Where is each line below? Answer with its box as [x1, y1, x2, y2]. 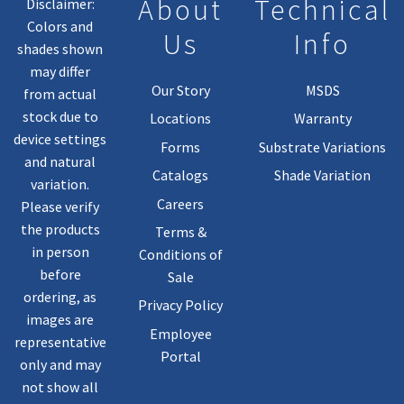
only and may [19, 354, 101, 373]
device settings [14, 129, 107, 148]
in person [31, 242, 89, 261]
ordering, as [23, 287, 97, 306]
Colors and [27, 16, 94, 35]
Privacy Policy [138, 296, 224, 315]
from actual [23, 84, 97, 103]
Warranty [293, 109, 352, 128]
